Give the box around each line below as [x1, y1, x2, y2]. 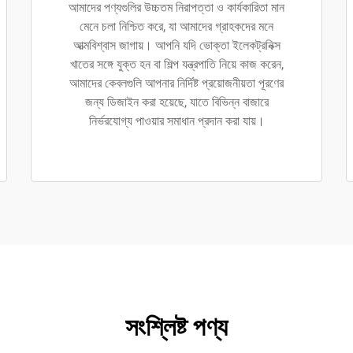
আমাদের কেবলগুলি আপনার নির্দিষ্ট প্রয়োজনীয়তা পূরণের [69, 76, 284, 91]
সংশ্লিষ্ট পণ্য [125, 312, 228, 342]
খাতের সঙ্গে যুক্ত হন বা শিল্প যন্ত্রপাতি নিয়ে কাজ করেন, [69, 57, 284, 72]
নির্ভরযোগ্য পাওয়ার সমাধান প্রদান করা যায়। [88, 113, 265, 128]
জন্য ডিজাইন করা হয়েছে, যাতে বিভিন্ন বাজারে [84, 95, 269, 110]
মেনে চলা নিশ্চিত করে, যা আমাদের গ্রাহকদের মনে [80, 19, 273, 34]
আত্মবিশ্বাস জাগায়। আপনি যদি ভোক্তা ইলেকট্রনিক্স [72, 38, 281, 53]
